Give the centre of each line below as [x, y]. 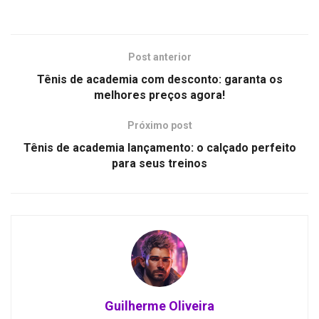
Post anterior [159, 57]
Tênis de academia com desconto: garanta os [159, 79]
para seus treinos [159, 163]
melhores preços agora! [159, 95]
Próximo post [159, 125]
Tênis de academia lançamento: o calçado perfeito [159, 147]
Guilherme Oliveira [159, 305]
